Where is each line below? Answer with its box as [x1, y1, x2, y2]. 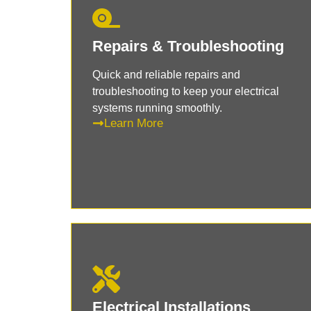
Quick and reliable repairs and [92, 68, 240, 81]
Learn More [104, 116, 163, 130]
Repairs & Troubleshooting [92, 37, 284, 55]
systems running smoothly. [92, 101, 222, 114]
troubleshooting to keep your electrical [92, 85, 279, 97]
